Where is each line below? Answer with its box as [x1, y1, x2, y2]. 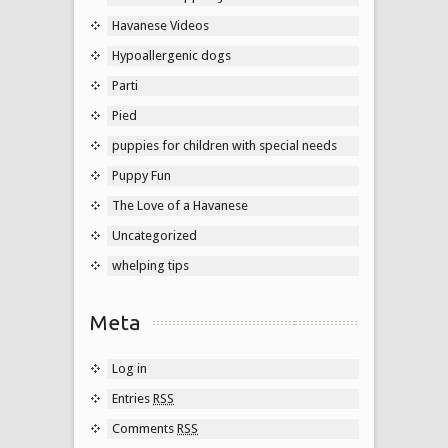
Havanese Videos [112, 17, 209, 33]
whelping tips [112, 257, 189, 273]
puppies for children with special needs [112, 137, 337, 153]
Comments [112, 420, 177, 436]
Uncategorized [112, 227, 197, 243]
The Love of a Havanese [112, 197, 248, 213]
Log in [112, 360, 147, 376]
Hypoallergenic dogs [112, 47, 231, 63]
